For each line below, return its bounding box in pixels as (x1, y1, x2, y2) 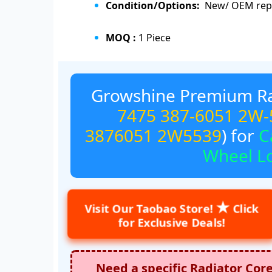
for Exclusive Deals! (118, 215, 225, 230)
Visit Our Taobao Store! (85, 201, 216, 217)
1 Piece (138, 31, 171, 44)
